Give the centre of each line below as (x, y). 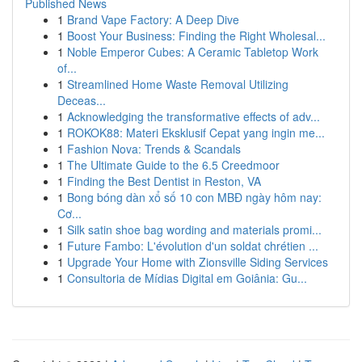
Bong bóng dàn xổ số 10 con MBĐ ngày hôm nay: (194, 197)
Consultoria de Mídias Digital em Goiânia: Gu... (187, 278)
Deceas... (82, 100)
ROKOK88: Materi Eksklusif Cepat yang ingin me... (196, 133)
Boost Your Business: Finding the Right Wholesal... (196, 36)
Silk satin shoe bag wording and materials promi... (194, 229)
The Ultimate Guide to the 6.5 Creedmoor (173, 165)
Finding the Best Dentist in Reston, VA (164, 181)
